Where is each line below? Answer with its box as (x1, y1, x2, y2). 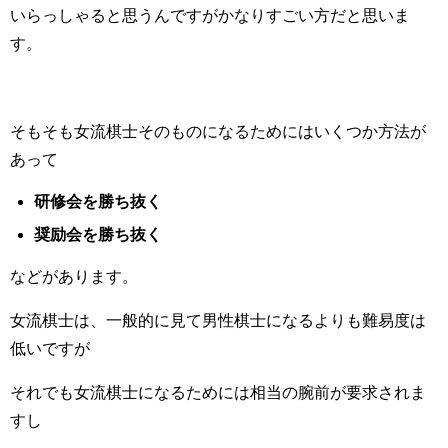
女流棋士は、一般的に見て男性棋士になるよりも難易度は (10, 312, 426, 329)
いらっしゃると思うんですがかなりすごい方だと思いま (10, 6, 410, 23)
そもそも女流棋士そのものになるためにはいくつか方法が (10, 122, 426, 139)
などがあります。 (10, 268, 138, 285)
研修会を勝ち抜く (34, 192, 162, 209)
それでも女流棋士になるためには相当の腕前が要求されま (10, 384, 426, 401)
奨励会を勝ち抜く (34, 226, 162, 243)
